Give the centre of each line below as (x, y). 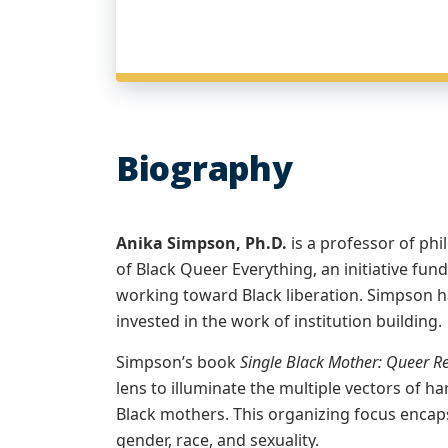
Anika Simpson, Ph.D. (201, 243)
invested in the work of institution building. (279, 321)
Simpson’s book (178, 362)
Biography (204, 168)
